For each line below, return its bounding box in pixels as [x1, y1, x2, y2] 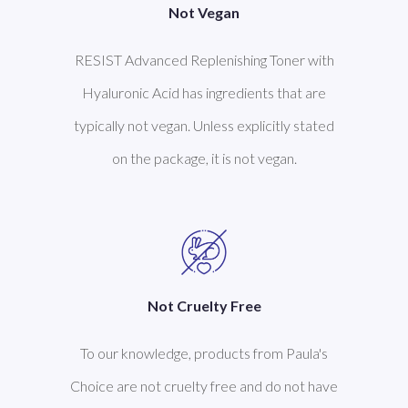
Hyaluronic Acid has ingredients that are [82, 84, 326, 102]
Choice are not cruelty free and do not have [70, 377, 338, 395]
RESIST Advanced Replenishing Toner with [74, 51, 334, 69]
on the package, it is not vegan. [111, 149, 297, 168]
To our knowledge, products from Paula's [80, 344, 328, 362]
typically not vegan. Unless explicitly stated [74, 117, 334, 135]
